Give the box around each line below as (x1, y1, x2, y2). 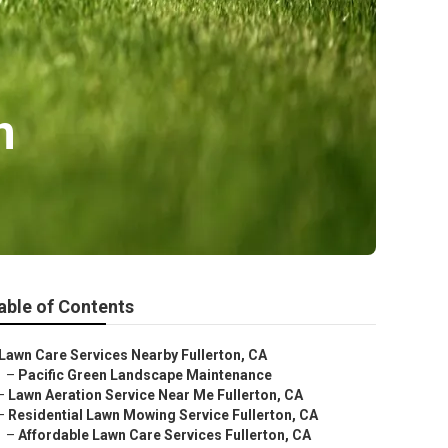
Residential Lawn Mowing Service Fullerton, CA (8, 407, 318, 423)
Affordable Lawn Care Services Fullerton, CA (18, 427, 311, 443)
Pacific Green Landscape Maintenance (18, 367, 272, 383)
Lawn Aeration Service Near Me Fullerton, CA (8, 387, 303, 403)
